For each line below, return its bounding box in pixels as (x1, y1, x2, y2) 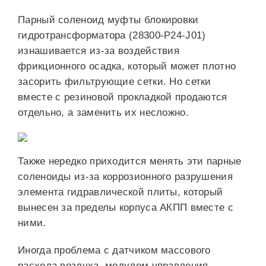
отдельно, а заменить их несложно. (18, 107, 189, 118)
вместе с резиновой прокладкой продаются (18, 91, 227, 103)
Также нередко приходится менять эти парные (18, 156, 242, 167)
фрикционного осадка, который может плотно (18, 61, 236, 72)
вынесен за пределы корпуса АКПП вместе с (18, 202, 233, 213)
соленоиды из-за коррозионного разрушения (18, 171, 233, 182)
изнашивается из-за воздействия (18, 45, 180, 56)
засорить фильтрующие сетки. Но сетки (18, 76, 211, 87)
